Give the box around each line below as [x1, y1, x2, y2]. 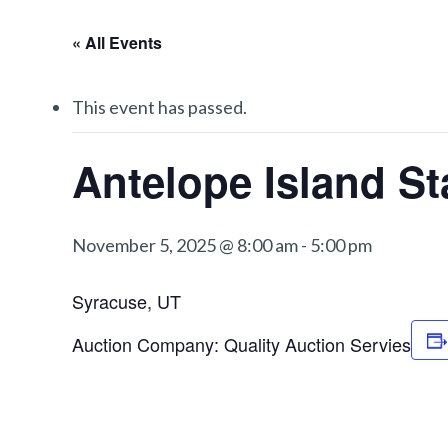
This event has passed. [72, 96, 247, 118]
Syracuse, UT [72, 288, 181, 314]
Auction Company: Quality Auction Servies [72, 331, 411, 357]
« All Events [72, 31, 162, 54]
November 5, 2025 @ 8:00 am [72, 234, 298, 256]
